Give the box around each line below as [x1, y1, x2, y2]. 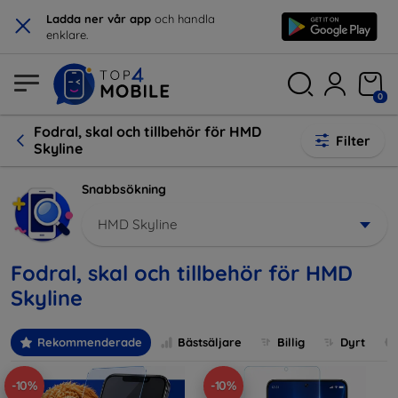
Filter [336, 131, 370, 149]
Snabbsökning [82, 181, 166, 197]
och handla [151, 12, 215, 26]
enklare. [46, 28, 88, 42]
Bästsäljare [178, 335, 242, 350]
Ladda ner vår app [46, 12, 151, 26]
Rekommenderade [37, 335, 142, 350]
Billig [277, 335, 305, 350]
